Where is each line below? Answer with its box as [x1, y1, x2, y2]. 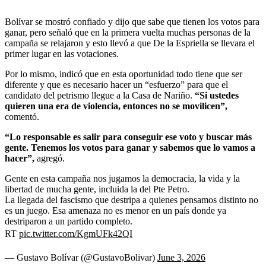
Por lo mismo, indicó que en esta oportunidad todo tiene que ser [5, 68, 242, 79]
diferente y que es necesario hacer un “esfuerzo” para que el [5, 79, 228, 90]
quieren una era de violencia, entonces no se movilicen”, [5, 100, 227, 111]
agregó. [34, 153, 65, 163]
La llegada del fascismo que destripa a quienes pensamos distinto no [5, 194, 258, 205]
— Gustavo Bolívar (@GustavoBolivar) [5, 252, 157, 262]
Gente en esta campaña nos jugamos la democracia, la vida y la [5, 173, 240, 183]
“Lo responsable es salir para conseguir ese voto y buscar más [5, 131, 252, 142]
